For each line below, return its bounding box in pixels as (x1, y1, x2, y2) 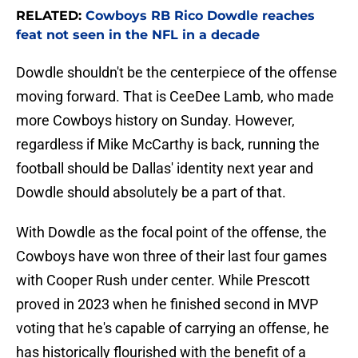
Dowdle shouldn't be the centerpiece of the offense (16, 64, 337, 82)
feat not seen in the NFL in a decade (16, 27, 260, 43)
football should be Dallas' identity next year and (16, 160, 313, 177)
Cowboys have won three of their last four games (16, 248, 327, 265)
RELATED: (16, 8, 86, 24)
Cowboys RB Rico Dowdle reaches (86, 8, 315, 24)
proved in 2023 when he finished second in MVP (16, 296, 318, 313)
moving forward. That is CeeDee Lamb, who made (16, 88, 334, 105)
